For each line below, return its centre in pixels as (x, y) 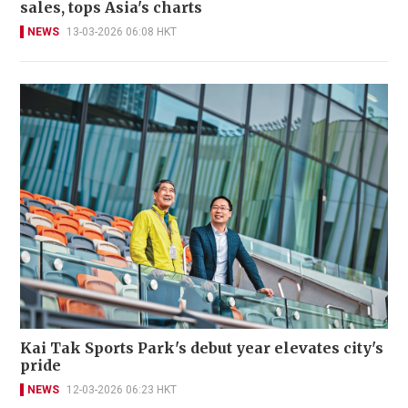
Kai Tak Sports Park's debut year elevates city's (202, 348)
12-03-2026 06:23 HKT (122, 390)
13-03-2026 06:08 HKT (122, 31)
